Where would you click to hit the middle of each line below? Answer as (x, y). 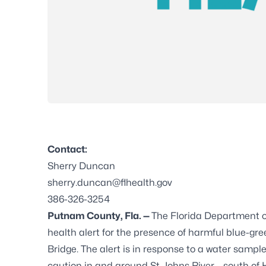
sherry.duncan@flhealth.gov (110, 182)
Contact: (67, 149)
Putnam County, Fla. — (99, 216)
